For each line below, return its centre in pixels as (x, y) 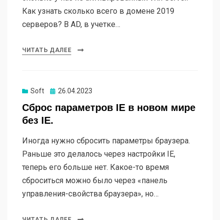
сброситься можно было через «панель (95, 181)
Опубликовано (74, 91)
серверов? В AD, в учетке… (71, 25)
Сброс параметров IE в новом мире (109, 108)
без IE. (38, 121)
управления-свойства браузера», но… (90, 194)
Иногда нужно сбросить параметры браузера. (106, 141)
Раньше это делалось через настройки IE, (99, 154)
